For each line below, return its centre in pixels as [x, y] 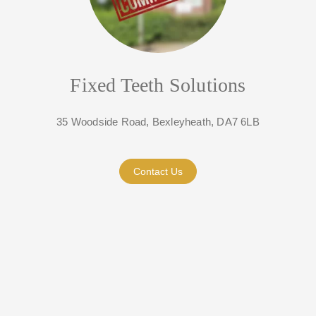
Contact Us [158, 172]
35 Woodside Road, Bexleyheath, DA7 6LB [158, 122]
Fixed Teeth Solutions [158, 85]
